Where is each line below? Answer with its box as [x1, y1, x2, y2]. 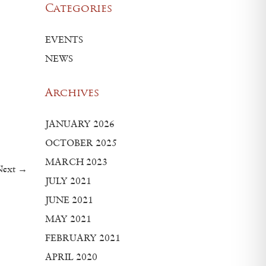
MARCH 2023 [45, 156, 107, 167]
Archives [45, 88, 99, 99]
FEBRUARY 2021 [45, 232, 121, 243]
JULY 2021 [45, 175, 91, 186]
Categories [45, 4, 112, 15]
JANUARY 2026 [45, 118, 115, 129]
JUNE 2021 [45, 194, 93, 205]
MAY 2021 [45, 213, 91, 224]
